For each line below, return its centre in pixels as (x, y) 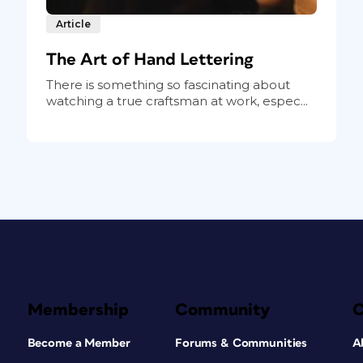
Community (222, 310)
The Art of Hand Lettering (149, 59)
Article (73, 23)
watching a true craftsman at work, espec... (177, 100)
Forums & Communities (241, 343)
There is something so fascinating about (168, 84)
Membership (78, 310)
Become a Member (79, 343)
